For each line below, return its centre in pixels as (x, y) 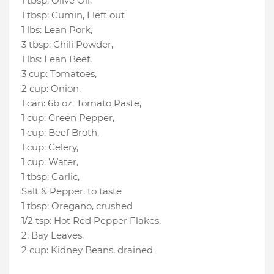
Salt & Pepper (52, 191)
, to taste (102, 191)
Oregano (72, 206)
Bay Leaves (57, 235)
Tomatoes (72, 74)
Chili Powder (82, 45)
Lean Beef (67, 59)
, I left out (104, 15)
